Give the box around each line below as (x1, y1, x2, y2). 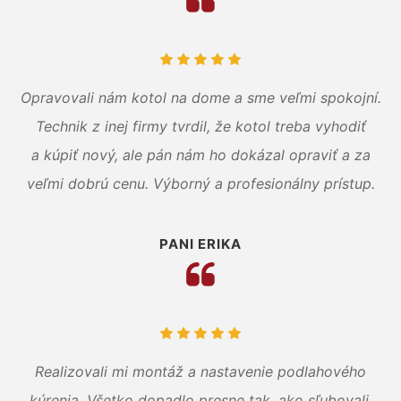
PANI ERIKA (159, 235, 242, 252)
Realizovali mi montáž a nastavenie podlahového (35, 362, 366, 380)
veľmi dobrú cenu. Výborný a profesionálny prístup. (26, 174, 375, 192)
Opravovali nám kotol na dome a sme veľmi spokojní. (20, 88, 381, 107)
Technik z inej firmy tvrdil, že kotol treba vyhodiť (35, 116, 366, 135)
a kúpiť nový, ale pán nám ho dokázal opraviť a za (30, 145, 371, 164)
